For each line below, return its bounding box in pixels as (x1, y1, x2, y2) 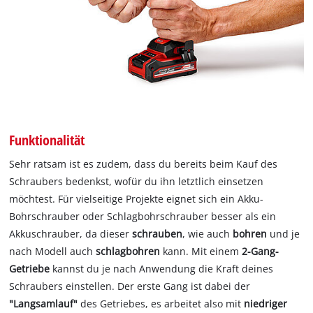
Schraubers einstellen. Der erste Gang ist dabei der (9, 279, 251, 293)
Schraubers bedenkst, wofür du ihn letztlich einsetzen (9, 174, 264, 188)
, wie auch (182, 226, 233, 240)
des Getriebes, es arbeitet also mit (80, 296, 245, 310)
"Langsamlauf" (9, 296, 81, 310)
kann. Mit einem (163, 244, 240, 258)
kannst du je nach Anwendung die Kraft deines (50, 261, 274, 275)
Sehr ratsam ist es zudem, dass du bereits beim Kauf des (9, 156, 278, 170)
